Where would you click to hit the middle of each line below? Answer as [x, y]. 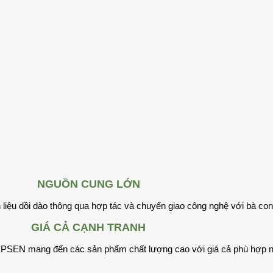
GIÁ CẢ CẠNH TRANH [88, 228]
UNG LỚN [114, 184]
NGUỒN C [63, 184]
